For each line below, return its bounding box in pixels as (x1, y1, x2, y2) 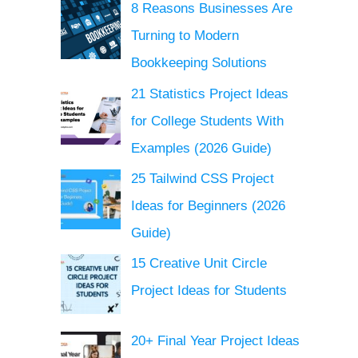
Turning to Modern (130, 28, 239, 44)
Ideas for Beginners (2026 (130, 197, 285, 213)
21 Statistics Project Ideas (130, 86, 288, 101)
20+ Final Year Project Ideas (130, 333, 300, 349)
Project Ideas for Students (130, 283, 287, 299)
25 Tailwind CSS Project (130, 170, 274, 186)
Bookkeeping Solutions (130, 55, 267, 71)
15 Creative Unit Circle (130, 256, 267, 272)
